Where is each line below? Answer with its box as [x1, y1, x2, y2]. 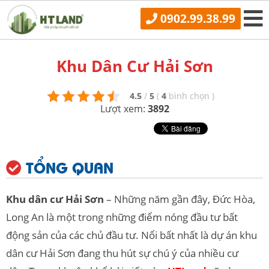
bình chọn [169, 90, 212, 101]
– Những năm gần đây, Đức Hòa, [104, 192, 255, 206]
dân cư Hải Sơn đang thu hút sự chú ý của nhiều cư [6, 246, 238, 260]
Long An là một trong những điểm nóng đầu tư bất [6, 210, 238, 224]
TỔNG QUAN [22, 156, 113, 178]
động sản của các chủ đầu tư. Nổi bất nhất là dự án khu [6, 228, 257, 242]
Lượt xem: [100, 102, 148, 115]
